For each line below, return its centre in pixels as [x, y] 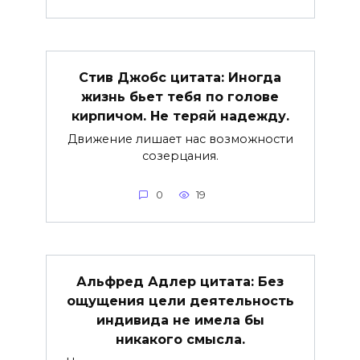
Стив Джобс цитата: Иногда [180, 77]
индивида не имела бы [180, 320]
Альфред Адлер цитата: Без [180, 281]
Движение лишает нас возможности [180, 139]
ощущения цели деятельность [180, 301]
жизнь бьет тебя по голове [180, 96]
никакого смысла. [180, 339]
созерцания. [180, 155]
